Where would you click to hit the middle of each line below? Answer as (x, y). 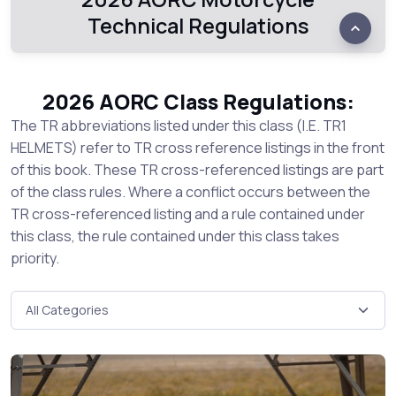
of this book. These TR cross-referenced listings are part (197, 170)
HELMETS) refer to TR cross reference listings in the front (198, 148)
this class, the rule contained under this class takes (175, 236)
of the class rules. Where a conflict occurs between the (190, 192)
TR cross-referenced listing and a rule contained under (188, 214)
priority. (35, 258)
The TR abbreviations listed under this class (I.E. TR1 (179, 126)
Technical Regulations (198, 26)
